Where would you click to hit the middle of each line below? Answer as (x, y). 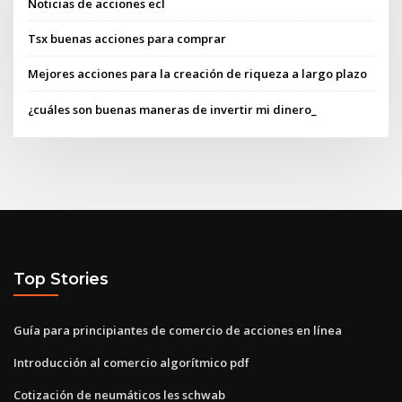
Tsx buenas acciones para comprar (127, 39)
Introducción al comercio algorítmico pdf (131, 362)
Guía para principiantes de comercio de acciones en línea (178, 330)
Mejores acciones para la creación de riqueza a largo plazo (198, 74)
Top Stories (61, 279)
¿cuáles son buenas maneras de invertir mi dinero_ (173, 109)
